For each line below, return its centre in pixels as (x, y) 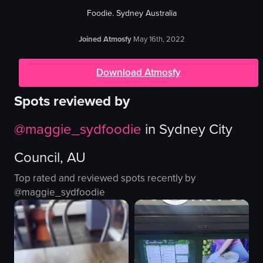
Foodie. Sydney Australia (131, 13)
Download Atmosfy (139, 73)
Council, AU (50, 157)
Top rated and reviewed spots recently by (105, 178)
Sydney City (196, 129)
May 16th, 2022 (159, 39)
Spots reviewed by (72, 101)
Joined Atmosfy (105, 39)
